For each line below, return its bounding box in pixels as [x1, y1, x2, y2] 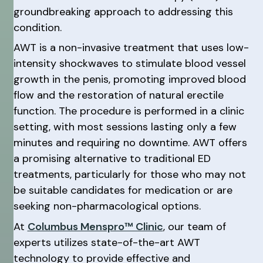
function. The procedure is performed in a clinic [13, 104, 244, 118]
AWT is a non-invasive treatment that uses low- [13, 41, 249, 55]
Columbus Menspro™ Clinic [27, 219, 163, 234]
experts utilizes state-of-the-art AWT [13, 235, 200, 249]
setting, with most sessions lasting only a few [13, 120, 237, 134]
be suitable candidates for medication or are [13, 183, 232, 197]
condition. [13, 20, 62, 35]
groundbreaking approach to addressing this [13, 4, 233, 19]
